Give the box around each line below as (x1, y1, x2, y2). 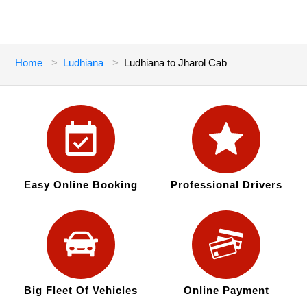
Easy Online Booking (23, 179, 138, 191)
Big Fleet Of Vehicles (23, 284, 138, 297)
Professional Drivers (170, 179, 282, 191)
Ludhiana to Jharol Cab (124, 57, 228, 69)
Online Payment (183, 284, 269, 297)
